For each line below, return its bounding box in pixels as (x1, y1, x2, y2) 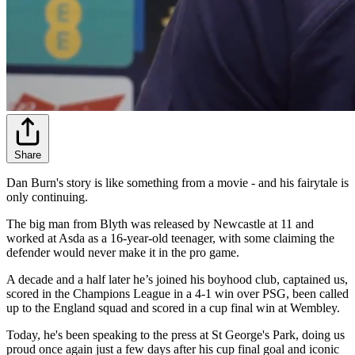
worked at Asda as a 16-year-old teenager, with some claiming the (6, 231, 334, 245)
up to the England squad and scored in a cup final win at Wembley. (6, 300, 340, 315)
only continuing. (6, 189, 88, 204)
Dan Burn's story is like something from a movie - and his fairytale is (6, 175, 349, 189)
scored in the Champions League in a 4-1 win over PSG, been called (6, 286, 349, 300)
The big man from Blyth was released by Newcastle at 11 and (6, 216, 314, 231)
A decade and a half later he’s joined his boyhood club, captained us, (6, 272, 348, 286)
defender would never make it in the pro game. (6, 245, 239, 259)
